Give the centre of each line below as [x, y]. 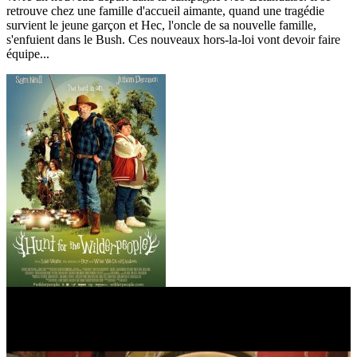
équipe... [28, 53]
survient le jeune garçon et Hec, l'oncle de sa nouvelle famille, [161, 25]
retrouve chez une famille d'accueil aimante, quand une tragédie [165, 10]
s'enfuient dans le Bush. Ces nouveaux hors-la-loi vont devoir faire [173, 39]
